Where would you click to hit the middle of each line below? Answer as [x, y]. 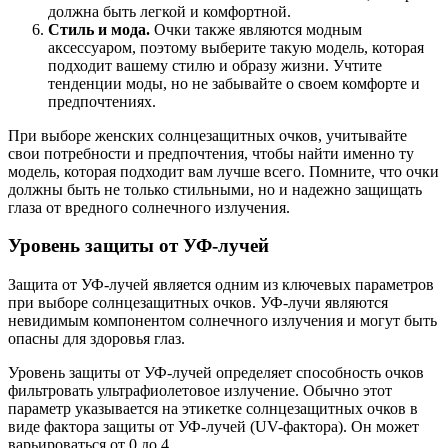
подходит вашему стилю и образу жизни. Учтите [215, 65]
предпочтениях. [102, 101]
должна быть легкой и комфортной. [169, 11]
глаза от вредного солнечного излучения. [149, 207]
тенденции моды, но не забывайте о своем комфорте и [234, 83]
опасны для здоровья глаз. [96, 338]
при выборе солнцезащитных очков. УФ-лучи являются [198, 302]
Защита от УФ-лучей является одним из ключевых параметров [221, 284]
